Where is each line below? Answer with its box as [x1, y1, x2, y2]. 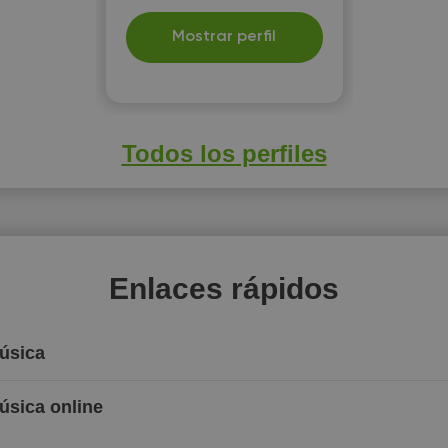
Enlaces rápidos [109, 272, 339, 305]
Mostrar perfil [172, 29, 276, 45]
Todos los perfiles [121, 140, 327, 167]
